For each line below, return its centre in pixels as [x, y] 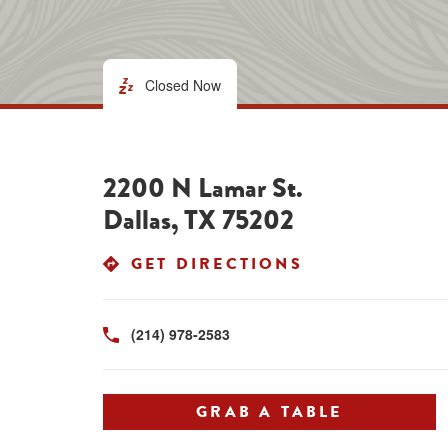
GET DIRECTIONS [217, 264]
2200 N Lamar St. [203, 188]
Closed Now [183, 85]
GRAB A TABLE [269, 412]
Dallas [137, 220]
